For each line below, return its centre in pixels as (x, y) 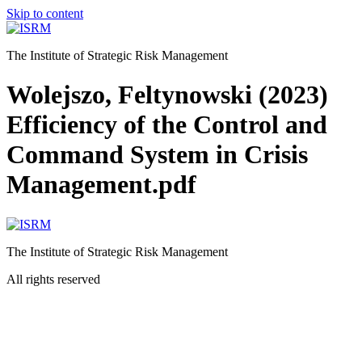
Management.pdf (101, 185)
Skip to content (45, 13)
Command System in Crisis (157, 155)
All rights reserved (53, 279)
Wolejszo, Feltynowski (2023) (167, 95)
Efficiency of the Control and (167, 125)
